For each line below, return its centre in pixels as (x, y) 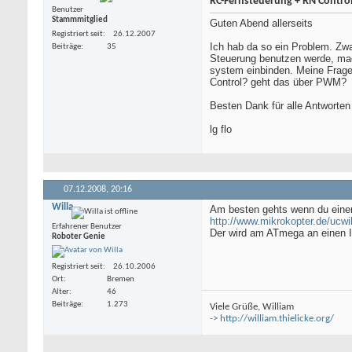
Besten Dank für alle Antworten (280, 106)
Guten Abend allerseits (261, 24)
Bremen (121, 279)
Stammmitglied (80, 20)
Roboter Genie (79, 237)
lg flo (221, 130)
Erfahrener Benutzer (87, 227)
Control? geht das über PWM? (278, 82)
